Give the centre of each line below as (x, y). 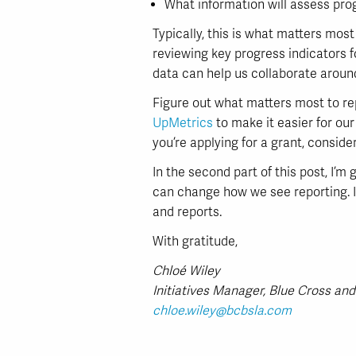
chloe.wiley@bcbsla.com (222, 311)
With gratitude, (195, 242)
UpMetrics (183, 123)
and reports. (187, 212)
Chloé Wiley (186, 271)
